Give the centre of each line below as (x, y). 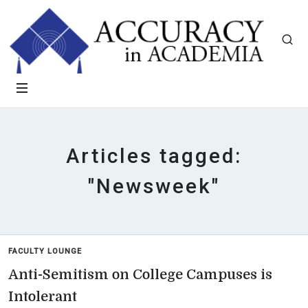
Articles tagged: (154, 156)
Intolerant (43, 297)
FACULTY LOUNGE (45, 251)
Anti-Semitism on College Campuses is (140, 275)
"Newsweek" (154, 186)
